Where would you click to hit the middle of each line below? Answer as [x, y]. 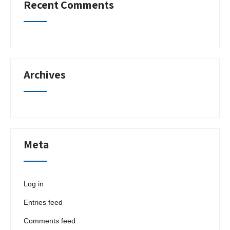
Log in [34, 184]
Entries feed [43, 202]
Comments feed [50, 221]
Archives [45, 74]
